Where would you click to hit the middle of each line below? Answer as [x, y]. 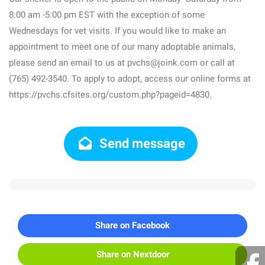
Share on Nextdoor [132, 254]
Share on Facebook [132, 225]
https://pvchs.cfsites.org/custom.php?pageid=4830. [110, 95]
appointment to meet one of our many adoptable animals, [122, 47]
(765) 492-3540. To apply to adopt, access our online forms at [130, 79]
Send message [141, 143]
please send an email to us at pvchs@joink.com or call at [122, 63]
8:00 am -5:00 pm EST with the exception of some [107, 15]
